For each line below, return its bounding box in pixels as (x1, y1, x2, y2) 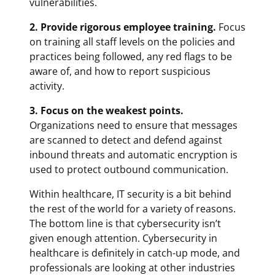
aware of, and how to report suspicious (29, 64, 211, 78)
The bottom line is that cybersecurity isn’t (29, 216, 221, 230)
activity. (29, 79, 64, 93)
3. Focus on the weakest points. (29, 103, 184, 117)
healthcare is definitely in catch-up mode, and (29, 246, 240, 260)
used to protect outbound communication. (29, 162, 228, 176)
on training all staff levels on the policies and (29, 34, 235, 48)
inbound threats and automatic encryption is (29, 147, 238, 161)
